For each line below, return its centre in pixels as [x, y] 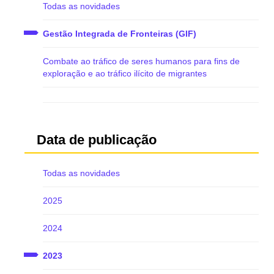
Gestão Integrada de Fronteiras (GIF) [120, 34]
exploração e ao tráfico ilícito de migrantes [125, 73]
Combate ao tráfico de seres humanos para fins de [141, 61]
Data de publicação [97, 140]
